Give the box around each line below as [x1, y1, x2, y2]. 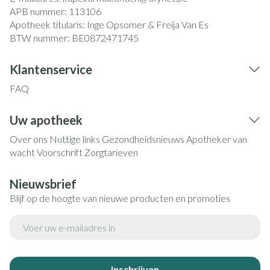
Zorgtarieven [84, 146, 138, 158]
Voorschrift [37, 146, 83, 158]
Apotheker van [186, 133, 247, 145]
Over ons [10, 133, 48, 145]
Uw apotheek [10, 113, 83, 127]
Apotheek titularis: [10, 19, 87, 30]
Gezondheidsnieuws [102, 133, 184, 145]
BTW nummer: [10, 32, 72, 43]
